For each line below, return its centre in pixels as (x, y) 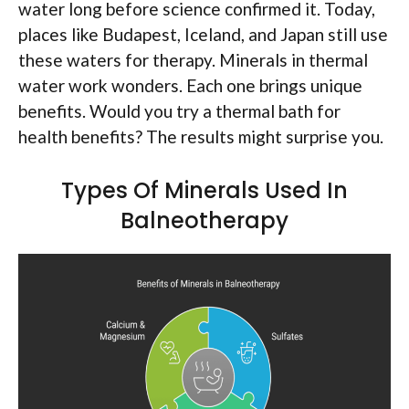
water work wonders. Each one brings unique (190, 85)
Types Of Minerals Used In (204, 191)
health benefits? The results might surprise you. (201, 136)
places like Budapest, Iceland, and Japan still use (203, 34)
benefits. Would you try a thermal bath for (179, 110)
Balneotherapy (204, 221)
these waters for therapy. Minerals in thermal (193, 59)
